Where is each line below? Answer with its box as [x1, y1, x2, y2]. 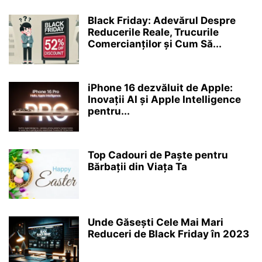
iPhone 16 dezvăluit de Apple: [88, 81, 233, 94]
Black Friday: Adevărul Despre [88, 14, 236, 26]
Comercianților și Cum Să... [88, 37, 222, 50]
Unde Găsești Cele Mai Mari [88, 216, 223, 228]
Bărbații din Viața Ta [88, 160, 187, 173]
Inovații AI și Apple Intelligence [88, 93, 241, 105]
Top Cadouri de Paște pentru [88, 149, 228, 161]
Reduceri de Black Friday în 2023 [88, 227, 249, 240]
